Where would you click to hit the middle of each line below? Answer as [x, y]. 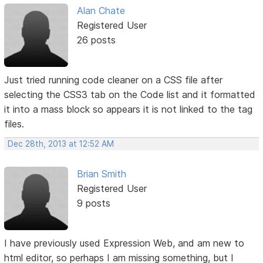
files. [14, 124]
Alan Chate [101, 10]
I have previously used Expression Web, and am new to [124, 243]
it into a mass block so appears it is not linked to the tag [129, 109]
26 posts [96, 40]
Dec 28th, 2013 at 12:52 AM [61, 144]
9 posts [93, 203]
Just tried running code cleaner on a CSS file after [114, 80]
